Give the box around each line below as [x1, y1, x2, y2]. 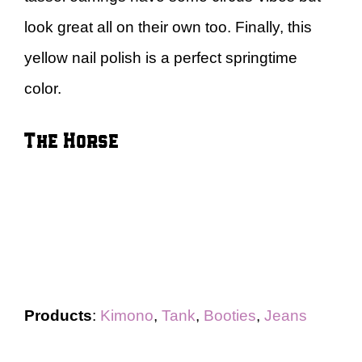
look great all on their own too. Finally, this [24, 18, 312, 36]
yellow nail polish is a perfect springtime [24, 48, 297, 66]
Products [24, 307, 92, 324]
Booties [204, 307, 256, 324]
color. [24, 79, 61, 97]
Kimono [100, 307, 154, 324]
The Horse [24, 126, 119, 153]
